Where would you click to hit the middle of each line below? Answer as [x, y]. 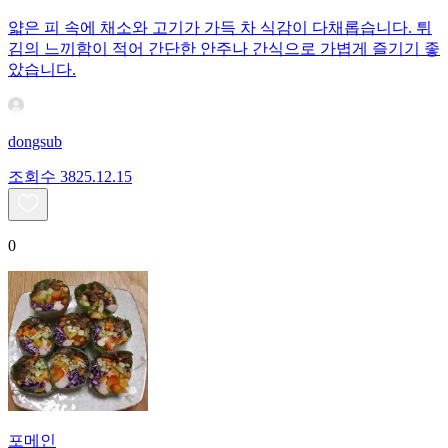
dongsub [35, 142]
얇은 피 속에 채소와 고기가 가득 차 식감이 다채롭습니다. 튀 [220, 28]
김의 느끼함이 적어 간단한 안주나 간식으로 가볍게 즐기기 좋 [224, 49]
